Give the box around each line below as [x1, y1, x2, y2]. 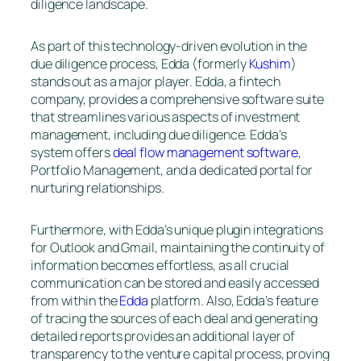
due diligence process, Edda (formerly [31, 54, 250, 73]
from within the [31, 291, 120, 309]
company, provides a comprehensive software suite [31, 89, 325, 108]
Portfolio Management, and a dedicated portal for [31, 160, 313, 179]
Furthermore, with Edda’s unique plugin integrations [31, 220, 323, 239]
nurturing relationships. [31, 178, 164, 197]
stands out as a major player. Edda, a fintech [31, 72, 280, 90]
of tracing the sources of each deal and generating [31, 309, 317, 327]
